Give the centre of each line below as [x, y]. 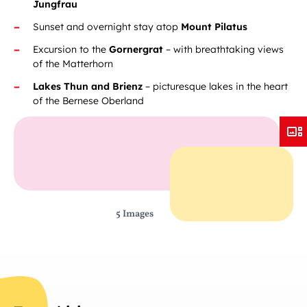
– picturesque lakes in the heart [215, 86]
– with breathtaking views [225, 49]
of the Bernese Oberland [88, 101]
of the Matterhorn [73, 64]
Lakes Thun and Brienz [88, 86]
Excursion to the [71, 49]
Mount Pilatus [214, 27]
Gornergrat [137, 49]
